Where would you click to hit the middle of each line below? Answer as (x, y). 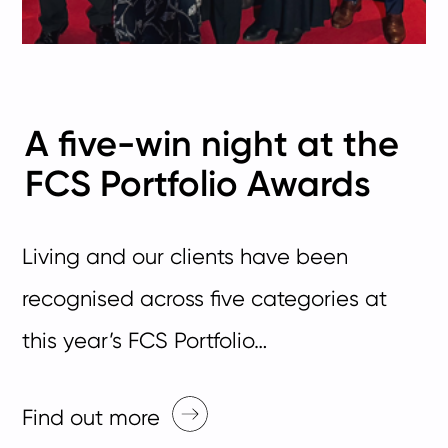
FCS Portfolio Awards (198, 184)
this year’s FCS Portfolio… (145, 341)
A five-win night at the (212, 144)
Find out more (91, 417)
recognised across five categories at (205, 299)
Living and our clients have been (185, 257)
